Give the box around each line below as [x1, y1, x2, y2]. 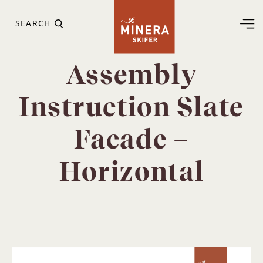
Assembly [65, 59, 198, 90]
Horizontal [59, 156, 204, 187]
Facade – [74, 123, 189, 155]
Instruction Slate [19, 91, 244, 123]
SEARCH [15, 17, 51, 29]
